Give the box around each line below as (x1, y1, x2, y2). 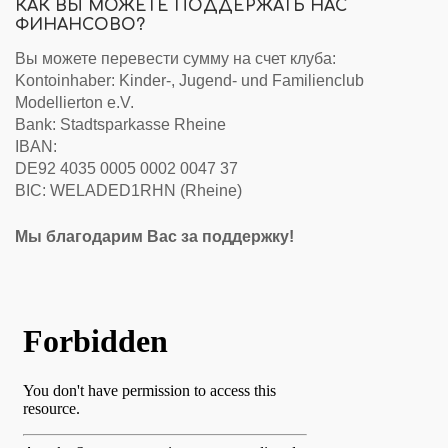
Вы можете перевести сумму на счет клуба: (15, 50, 336, 68)
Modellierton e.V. (15, 94, 134, 112)
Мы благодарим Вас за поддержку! (15, 228, 294, 246)
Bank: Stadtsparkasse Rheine (15, 116, 226, 134)
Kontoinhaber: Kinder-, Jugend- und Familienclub (15, 72, 364, 90)
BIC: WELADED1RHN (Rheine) (15, 182, 242, 200)
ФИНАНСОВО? (15, 15, 145, 34)
